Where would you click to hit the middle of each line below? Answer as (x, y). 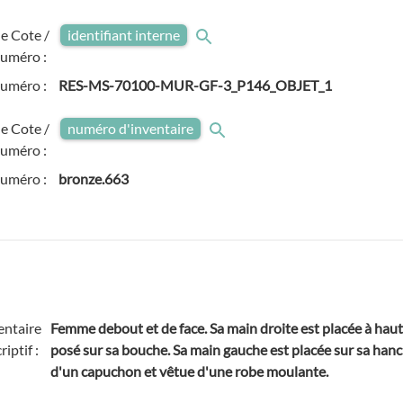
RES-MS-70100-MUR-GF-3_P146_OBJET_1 (196, 85)
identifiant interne (124, 35)
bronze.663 (94, 179)
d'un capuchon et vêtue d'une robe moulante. (190, 371)
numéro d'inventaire (131, 128)
